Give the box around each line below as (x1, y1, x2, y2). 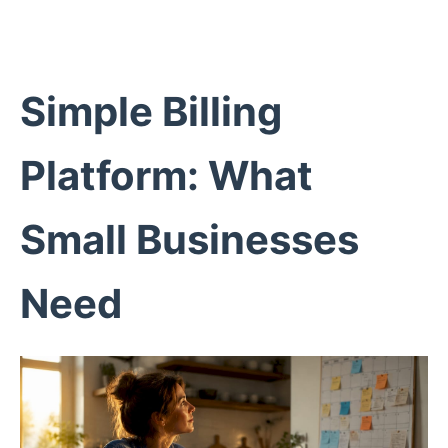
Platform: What (20, 151, 313, 200)
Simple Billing (20, 87, 282, 136)
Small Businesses (20, 215, 359, 264)
